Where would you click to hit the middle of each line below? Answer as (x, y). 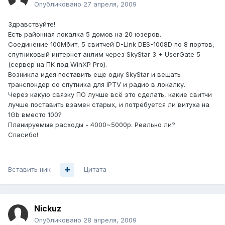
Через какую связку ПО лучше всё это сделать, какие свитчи (110, 95)
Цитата (95, 170)
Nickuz (48, 209)
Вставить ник (29, 170)
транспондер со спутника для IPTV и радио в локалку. (97, 85)
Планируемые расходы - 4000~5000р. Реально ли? (92, 125)
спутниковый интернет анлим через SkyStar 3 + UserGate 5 (104, 54)
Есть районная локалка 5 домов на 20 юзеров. (85, 34)
